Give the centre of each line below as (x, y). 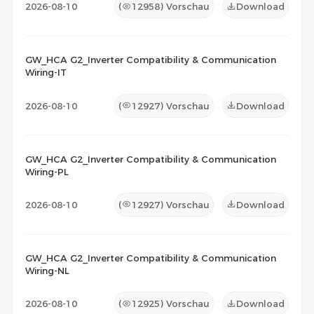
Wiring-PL (47, 171)
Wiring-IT (46, 73)
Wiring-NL (47, 271)
